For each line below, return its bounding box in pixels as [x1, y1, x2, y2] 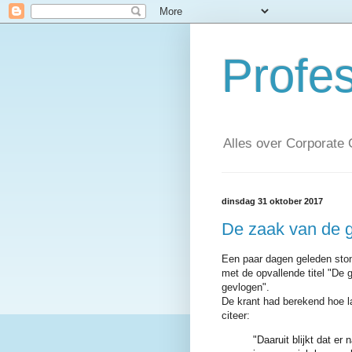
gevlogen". [222, 281, 269, 294]
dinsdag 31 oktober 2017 [222, 196, 323, 207]
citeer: [222, 310, 250, 322]
